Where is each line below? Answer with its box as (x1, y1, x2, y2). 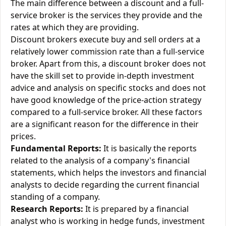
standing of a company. (11, 191, 100, 202)
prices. (11, 131, 36, 142)
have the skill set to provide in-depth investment (11, 70, 194, 81)
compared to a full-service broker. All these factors (11, 106, 202, 118)
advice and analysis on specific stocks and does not (11, 82, 206, 93)
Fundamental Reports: (11, 143, 101, 154)
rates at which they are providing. (11, 22, 139, 33)
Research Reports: (11, 203, 83, 214)
